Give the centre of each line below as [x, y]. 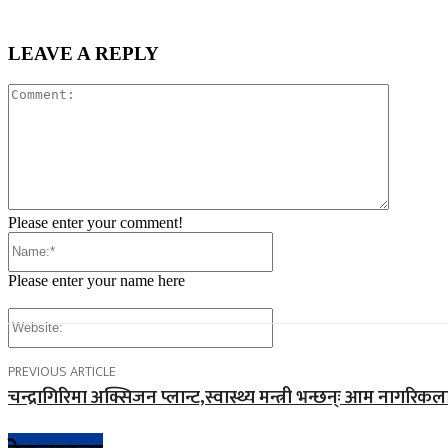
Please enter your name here [96, 280]
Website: [299, 315]
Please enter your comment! [95, 222]
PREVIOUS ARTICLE [62, 371]
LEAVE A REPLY [83, 54]
